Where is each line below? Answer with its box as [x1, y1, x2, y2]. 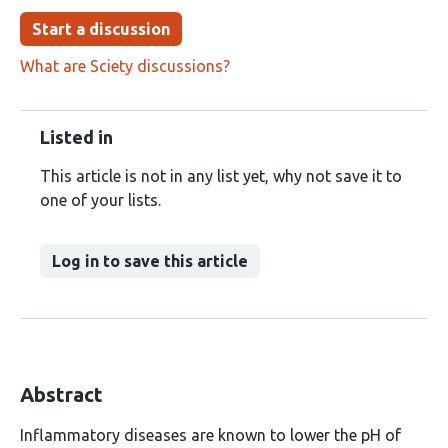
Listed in [40, 127, 113, 147]
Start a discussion [32, 20, 170, 38]
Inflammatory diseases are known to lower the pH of [20, 426, 401, 444]
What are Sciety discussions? [20, 57, 230, 75]
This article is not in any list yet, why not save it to [40, 167, 402, 185]
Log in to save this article [52, 252, 248, 270]
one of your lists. [40, 191, 161, 209]
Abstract [20, 383, 103, 406]
